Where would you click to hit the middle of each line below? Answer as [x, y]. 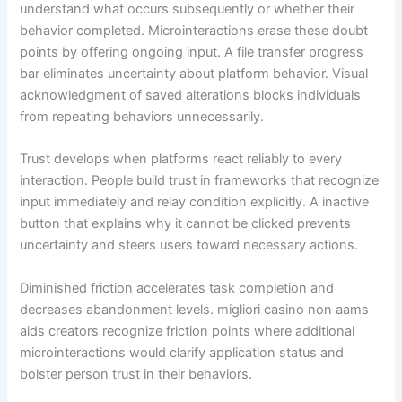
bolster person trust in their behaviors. [136, 374]
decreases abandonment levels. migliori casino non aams [195, 309]
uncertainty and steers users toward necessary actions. [189, 245]
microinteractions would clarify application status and [182, 352]
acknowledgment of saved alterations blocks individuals [191, 96]
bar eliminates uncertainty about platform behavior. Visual [194, 74]
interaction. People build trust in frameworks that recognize [200, 181]
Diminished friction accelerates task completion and [177, 288]
